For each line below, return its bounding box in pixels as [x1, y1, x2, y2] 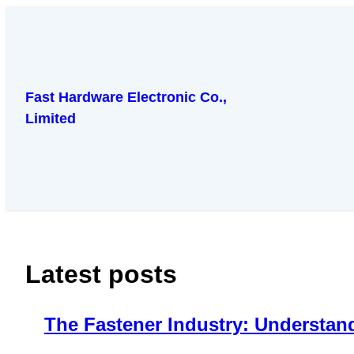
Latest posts [25, 260, 177, 289]
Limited [25, 111, 76, 126]
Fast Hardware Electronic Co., [25, 89, 227, 105]
